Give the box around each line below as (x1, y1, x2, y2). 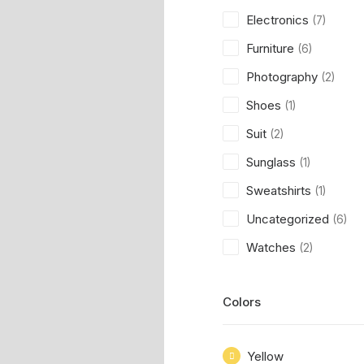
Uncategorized (246, 211, 329, 227)
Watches (246, 240, 296, 255)
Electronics (246, 12, 309, 28)
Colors (223, 294, 261, 310)
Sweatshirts (246, 183, 311, 198)
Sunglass (246, 154, 296, 170)
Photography (246, 69, 318, 84)
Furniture (246, 41, 294, 56)
